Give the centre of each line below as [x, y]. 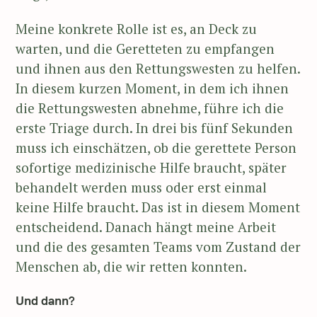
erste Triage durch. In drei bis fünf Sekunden [154, 128]
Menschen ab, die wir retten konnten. [131, 267]
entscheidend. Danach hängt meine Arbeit [146, 227]
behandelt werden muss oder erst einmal [141, 188]
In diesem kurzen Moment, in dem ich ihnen [152, 88]
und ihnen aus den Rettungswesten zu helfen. [158, 69]
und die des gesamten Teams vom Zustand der [158, 247]
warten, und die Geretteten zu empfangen [145, 49]
